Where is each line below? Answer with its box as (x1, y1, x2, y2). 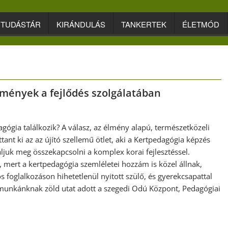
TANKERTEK (121, 19, 166, 30)
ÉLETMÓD (182, 19, 219, 30)
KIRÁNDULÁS (56, 19, 105, 30)
